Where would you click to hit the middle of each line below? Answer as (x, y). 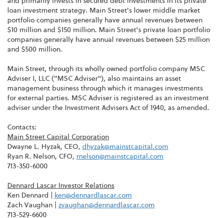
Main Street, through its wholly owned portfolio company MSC (106, 69)
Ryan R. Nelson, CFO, (42, 156)
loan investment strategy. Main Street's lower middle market (104, 10)
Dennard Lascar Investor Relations (61, 186)
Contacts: (22, 127)
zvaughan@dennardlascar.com (107, 205)
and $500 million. (35, 49)
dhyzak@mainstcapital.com (125, 147)
